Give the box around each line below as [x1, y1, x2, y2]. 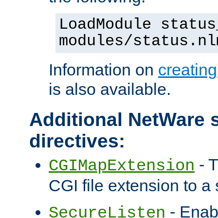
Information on [49, 60, 158, 79]
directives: [29, 130, 125, 152]
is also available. [49, 80, 171, 99]
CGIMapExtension [49, 157, 195, 176]
